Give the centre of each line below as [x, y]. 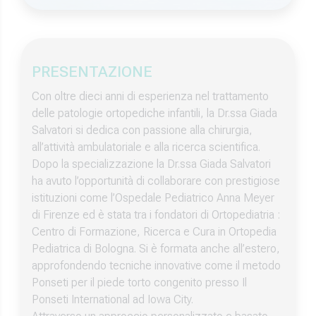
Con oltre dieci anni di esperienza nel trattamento [150, 96]
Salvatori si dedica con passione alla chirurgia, [142, 130]
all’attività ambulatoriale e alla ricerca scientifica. [146, 147]
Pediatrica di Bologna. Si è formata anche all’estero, [156, 249]
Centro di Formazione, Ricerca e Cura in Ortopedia [154, 232]
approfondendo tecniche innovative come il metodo [156, 266]
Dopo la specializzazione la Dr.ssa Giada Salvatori [151, 164]
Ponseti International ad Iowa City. [113, 299]
